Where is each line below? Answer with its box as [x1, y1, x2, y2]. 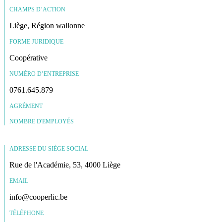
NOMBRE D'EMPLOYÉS [9, 117, 74, 125]
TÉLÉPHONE [9, 209, 44, 217]
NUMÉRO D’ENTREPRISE [9, 70, 79, 77]
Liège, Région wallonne [9, 21, 85, 30]
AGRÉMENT [9, 102, 43, 110]
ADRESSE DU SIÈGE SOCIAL [9, 145, 88, 152]
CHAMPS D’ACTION [9, 5, 65, 13]
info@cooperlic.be [9, 192, 67, 201]
